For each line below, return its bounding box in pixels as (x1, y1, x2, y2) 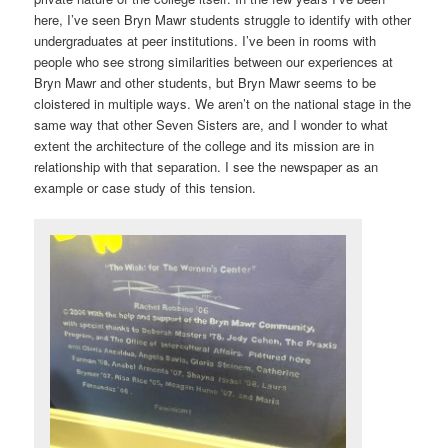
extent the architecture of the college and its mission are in (34, 135, 375, 155)
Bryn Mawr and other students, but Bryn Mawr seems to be (34, 72, 377, 92)
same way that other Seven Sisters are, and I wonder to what (34, 114, 389, 134)
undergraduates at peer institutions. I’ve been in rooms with (34, 30, 377, 50)
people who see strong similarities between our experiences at (34, 51, 394, 71)
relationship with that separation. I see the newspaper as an (34, 156, 379, 176)
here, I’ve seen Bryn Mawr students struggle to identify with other (34, 9, 412, 29)
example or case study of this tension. (34, 177, 257, 197)
